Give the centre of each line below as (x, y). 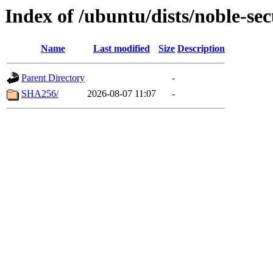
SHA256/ (40, 94)
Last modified (122, 49)
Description (201, 49)
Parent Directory (53, 78)
